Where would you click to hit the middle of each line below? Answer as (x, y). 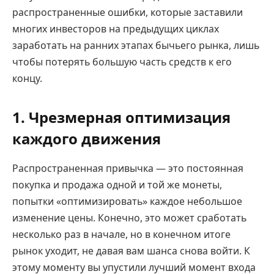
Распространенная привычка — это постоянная (128, 168)
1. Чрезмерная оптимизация (121, 117)
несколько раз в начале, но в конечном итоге (121, 234)
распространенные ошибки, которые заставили (128, 12)
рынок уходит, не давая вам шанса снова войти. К (131, 250)
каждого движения (87, 139)
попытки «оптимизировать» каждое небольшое (127, 201)
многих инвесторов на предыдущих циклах (116, 28)
